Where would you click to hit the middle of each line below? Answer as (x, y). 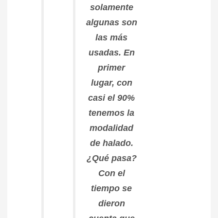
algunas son (111, 22)
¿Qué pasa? (111, 158)
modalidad (111, 128)
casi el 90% (111, 98)
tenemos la (111, 113)
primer (111, 67)
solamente (111, 7)
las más (111, 37)
